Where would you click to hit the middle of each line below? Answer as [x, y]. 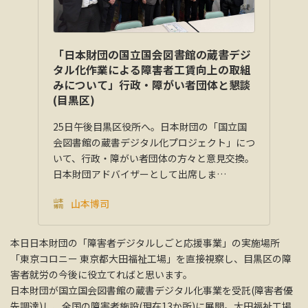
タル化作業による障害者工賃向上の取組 [152, 70]
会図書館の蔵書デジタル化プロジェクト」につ [154, 143]
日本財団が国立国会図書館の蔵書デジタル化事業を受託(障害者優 [152, 290]
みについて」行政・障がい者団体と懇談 [152, 85]
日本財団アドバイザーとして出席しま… [140, 174]
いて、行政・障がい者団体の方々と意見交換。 [154, 158]
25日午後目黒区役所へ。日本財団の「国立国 [150, 127]
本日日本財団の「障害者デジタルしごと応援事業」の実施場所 [145, 243]
